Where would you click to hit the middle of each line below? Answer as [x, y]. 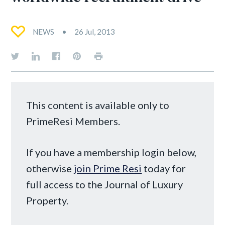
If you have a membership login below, [111, 152]
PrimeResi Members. [73, 121]
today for [164, 168]
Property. [47, 200]
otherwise [50, 168]
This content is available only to [98, 105]
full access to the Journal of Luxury [105, 184]
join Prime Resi [108, 168]
